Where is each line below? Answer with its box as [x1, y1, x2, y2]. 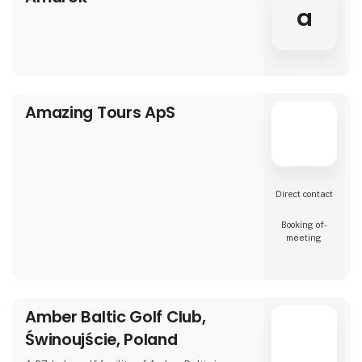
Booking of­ [280, 219, 327, 229]
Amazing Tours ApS [25, 101, 176, 124]
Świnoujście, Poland [25, 328, 178, 351]
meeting [286, 232, 322, 242]
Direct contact [275, 189, 333, 200]
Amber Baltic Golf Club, [25, 305, 206, 329]
